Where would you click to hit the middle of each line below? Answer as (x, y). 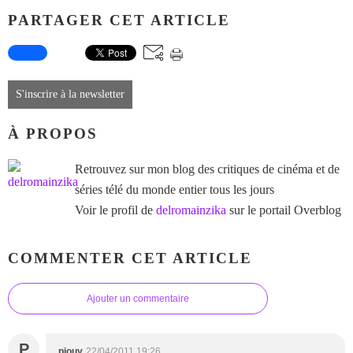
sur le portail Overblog (284, 210)
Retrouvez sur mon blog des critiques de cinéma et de (207, 169)
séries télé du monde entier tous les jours (175, 189)
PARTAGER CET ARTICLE (119, 20)
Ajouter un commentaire (138, 299)
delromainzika (191, 210)
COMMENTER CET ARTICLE (130, 258)
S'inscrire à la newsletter (70, 95)
